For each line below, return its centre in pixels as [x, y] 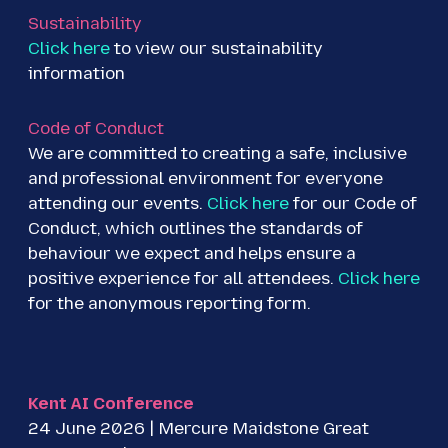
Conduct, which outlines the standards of [195, 228]
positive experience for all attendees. [183, 278]
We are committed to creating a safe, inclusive [217, 153]
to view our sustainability [216, 48]
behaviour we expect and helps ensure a [192, 253]
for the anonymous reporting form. [169, 303]
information [76, 73]
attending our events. [117, 203]
